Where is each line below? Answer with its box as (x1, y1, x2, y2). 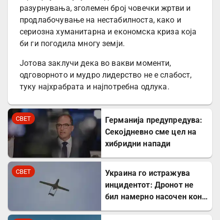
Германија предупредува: (105, 115, 203, 125)
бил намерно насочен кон (105, 192, 202, 201)
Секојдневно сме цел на (105, 127, 197, 137)
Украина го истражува (105, 168, 190, 178)
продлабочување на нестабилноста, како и (20, 15, 181, 25)
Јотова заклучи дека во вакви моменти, (20, 58, 171, 68)
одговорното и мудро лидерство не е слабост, (20, 70, 192, 80)
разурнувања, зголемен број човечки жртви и (20, 3, 191, 13)
